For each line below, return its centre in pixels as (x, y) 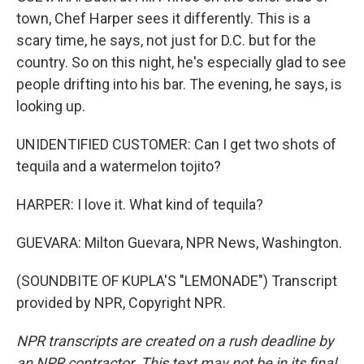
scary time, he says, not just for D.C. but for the (166, 40)
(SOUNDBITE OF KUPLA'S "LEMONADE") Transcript (177, 281)
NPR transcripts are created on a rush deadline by (175, 341)
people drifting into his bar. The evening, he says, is (179, 84)
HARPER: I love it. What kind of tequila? (140, 204)
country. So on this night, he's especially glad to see (181, 62)
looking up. (51, 106)
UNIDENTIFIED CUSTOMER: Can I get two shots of (176, 144)
